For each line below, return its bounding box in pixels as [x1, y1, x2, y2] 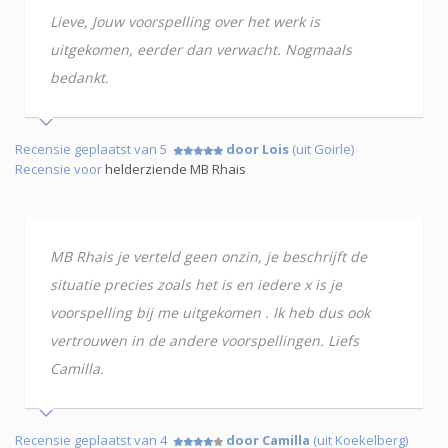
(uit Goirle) [289, 139, 354, 158]
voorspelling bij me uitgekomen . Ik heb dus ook [50, 302, 370, 322]
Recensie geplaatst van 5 [15, 139, 173, 158]
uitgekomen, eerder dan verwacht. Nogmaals [50, 39, 352, 59]
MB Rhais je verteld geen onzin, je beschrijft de [50, 246, 367, 266]
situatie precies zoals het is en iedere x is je [50, 274, 342, 294]
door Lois [226, 139, 289, 158]
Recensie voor [15, 159, 105, 178]
